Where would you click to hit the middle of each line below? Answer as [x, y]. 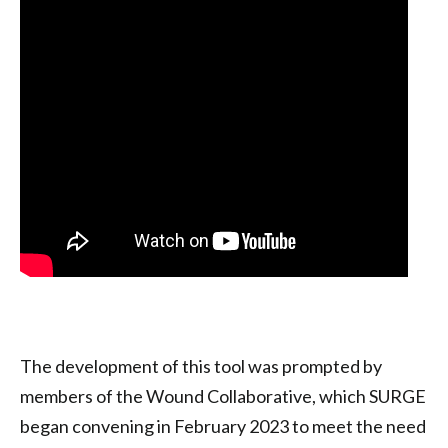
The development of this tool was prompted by [201, 366]
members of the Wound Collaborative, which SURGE [223, 396]
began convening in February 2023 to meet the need [223, 426]
